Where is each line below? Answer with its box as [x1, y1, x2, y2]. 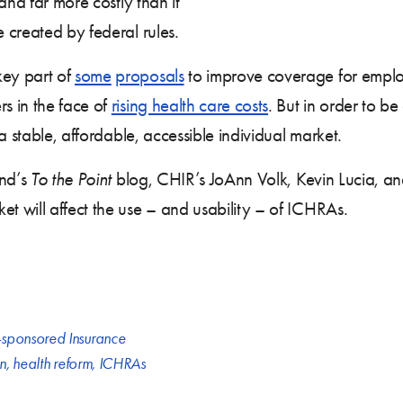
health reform [13, 353, 93, 373]
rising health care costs [111, 94, 269, 116]
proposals [115, 64, 184, 86]
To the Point [30, 167, 112, 190]
